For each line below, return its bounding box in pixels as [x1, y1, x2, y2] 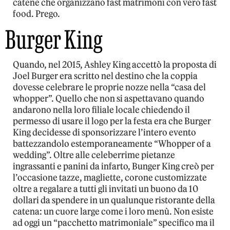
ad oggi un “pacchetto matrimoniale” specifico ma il [13, 217, 215, 229]
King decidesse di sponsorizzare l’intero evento [13, 127, 196, 139]
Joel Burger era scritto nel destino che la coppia [13, 70, 198, 82]
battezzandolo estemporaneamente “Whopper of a [13, 138, 211, 150]
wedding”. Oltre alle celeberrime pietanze [13, 149, 175, 161]
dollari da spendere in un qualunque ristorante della [13, 195, 215, 206]
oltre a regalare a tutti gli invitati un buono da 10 [13, 183, 198, 195]
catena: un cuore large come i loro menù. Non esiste [13, 206, 214, 218]
